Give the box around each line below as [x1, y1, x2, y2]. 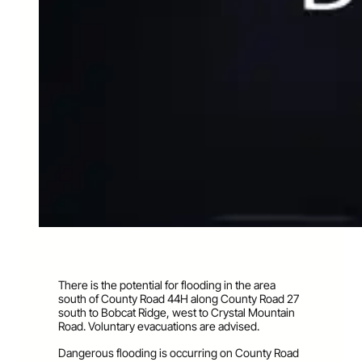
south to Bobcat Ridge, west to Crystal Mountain [58, 305, 295, 320]
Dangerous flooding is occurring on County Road [58, 346, 299, 360]
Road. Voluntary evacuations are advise [58, 319, 250, 334]
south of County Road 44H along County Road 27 [58, 292, 299, 306]
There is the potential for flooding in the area [58, 278, 276, 293]
